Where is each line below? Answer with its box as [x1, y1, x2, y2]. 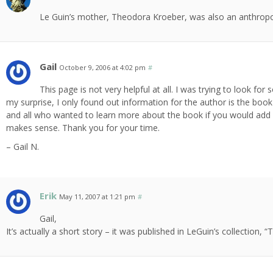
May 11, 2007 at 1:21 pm [59, 192, 136, 202]
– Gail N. [6, 141, 40, 153]
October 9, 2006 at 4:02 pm [59, 63, 146, 73]
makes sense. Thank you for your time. [6, 122, 160, 134]
